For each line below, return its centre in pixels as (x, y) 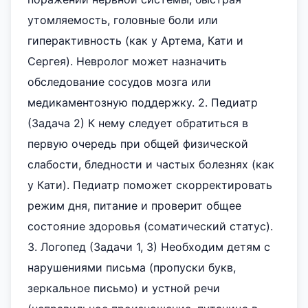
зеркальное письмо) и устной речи (124, 288)
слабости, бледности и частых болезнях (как (151, 164)
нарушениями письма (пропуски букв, (132, 267)
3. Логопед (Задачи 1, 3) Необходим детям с (149, 247)
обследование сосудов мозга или (119, 82)
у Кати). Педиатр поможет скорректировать (150, 185)
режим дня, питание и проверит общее (134, 206)
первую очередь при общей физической (138, 144)
